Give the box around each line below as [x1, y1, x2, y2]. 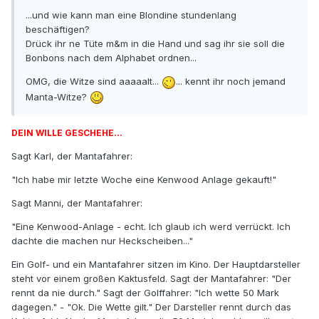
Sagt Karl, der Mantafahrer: [11, 150, 132, 162]
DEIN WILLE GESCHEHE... [11, 127, 122, 139]
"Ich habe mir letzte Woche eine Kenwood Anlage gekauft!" [11, 174, 276, 186]
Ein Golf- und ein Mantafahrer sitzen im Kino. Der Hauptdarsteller [11, 258, 300, 271]
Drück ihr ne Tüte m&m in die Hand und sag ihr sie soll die [26, 38, 285, 50]
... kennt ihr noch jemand [176, 75, 286, 88]
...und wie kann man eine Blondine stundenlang [26, 9, 236, 21]
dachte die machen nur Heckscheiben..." [11, 235, 193, 247]
